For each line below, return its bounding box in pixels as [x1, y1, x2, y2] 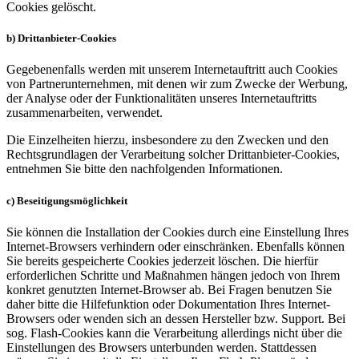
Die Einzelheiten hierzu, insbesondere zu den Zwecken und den [6, 133, 329, 147]
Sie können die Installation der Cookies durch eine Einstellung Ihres [6, 224, 349, 239]
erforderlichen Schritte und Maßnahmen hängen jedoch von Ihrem [6, 268, 340, 282]
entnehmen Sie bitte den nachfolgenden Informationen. [6, 162, 283, 176]
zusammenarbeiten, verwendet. [6, 106, 163, 120]
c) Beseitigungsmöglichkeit [6, 194, 127, 207]
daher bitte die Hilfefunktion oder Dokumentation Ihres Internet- [6, 296, 330, 311]
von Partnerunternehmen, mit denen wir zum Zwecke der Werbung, [6, 77, 348, 91]
